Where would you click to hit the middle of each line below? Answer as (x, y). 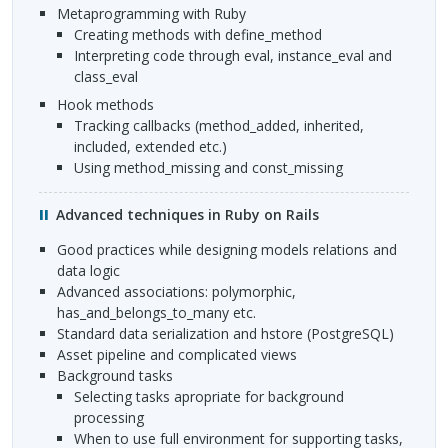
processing (109, 417)
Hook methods (110, 105)
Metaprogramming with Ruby (157, 14)
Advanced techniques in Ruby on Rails (187, 214)
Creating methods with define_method (202, 35)
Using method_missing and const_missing (213, 168)
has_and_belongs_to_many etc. (156, 312)
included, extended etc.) (150, 147)
